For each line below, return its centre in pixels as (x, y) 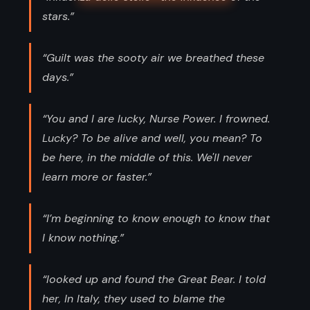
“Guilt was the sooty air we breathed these (153, 57)
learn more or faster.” (97, 176)
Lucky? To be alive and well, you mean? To (152, 138)
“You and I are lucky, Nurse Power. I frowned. (156, 118)
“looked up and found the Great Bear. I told (154, 279)
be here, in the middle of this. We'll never (147, 157)
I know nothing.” (83, 237)
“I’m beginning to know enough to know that (156, 218)
